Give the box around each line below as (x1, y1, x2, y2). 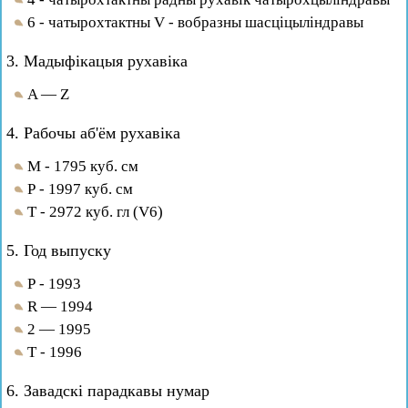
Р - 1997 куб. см (27, 180, 133, 198)
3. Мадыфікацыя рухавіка (6, 52, 188, 70)
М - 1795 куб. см (27, 158, 138, 175)
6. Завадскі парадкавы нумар (6, 382, 209, 400)
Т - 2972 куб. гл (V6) (27, 203, 163, 220)
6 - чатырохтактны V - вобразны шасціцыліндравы (27, 14, 363, 31)
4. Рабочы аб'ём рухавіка (6, 124, 180, 142)
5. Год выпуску (6, 241, 111, 260)
